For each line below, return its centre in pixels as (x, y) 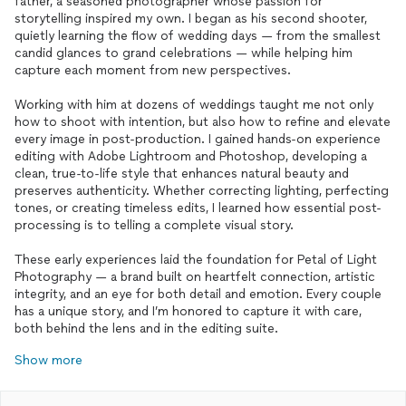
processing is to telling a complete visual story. (154, 225)
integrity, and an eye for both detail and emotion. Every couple (198, 294)
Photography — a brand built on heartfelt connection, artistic (195, 277)
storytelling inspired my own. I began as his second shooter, (191, 19)
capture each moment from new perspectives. (153, 70)
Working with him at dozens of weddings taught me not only (194, 105)
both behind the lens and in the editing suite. (146, 329)
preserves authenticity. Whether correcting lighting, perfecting (202, 191)
